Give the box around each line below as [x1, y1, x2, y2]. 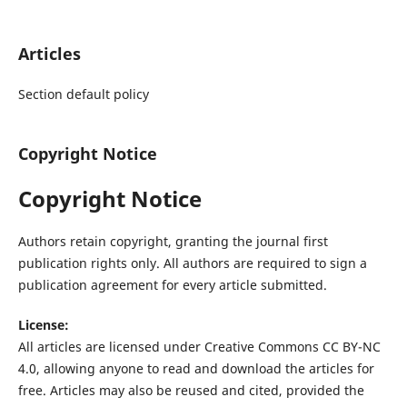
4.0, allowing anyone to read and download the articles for [17, 360, 374, 378]
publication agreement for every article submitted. [17, 276, 327, 294]
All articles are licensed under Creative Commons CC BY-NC [17, 338, 381, 356]
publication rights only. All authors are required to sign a [17, 254, 367, 273]
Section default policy [17, 85, 149, 104]
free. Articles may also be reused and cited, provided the [17, 382, 364, 400]
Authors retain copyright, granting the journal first [17, 233, 328, 251]
